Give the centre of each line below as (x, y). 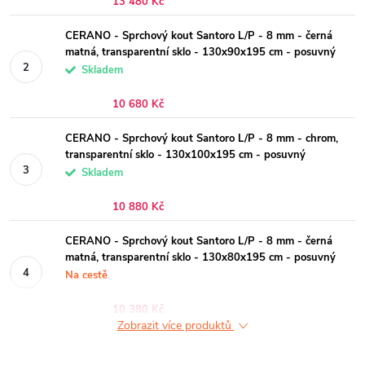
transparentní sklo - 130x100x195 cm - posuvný (185, 155)
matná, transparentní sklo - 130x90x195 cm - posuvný (200, 52)
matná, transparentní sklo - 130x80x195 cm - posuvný (200, 257)
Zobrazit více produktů (176, 325)
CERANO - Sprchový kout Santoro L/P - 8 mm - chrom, (202, 139)
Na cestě (86, 275)
